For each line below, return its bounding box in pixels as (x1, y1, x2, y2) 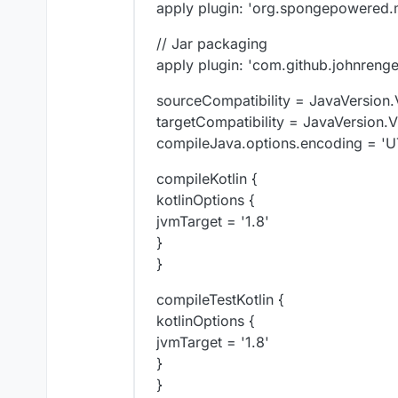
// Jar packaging (156, 35, 267, 53)
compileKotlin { (156, 170, 258, 188)
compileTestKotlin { (156, 291, 284, 309)
